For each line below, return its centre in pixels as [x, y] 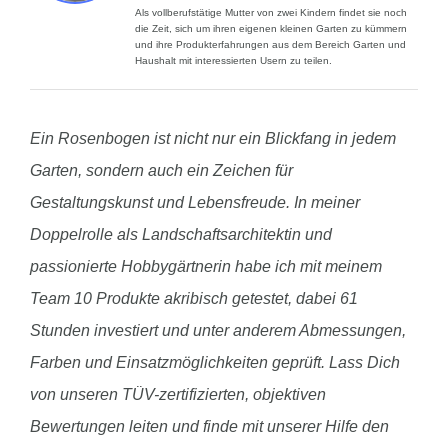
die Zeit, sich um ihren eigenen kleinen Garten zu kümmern [271, 28]
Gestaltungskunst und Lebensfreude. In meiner [195, 202]
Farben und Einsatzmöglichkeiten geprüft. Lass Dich [215, 362]
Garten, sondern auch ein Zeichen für [161, 170]
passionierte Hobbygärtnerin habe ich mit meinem [206, 266]
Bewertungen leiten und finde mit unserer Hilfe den [209, 426]
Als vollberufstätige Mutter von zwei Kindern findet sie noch [271, 12]
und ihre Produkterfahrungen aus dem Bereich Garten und [270, 44]
